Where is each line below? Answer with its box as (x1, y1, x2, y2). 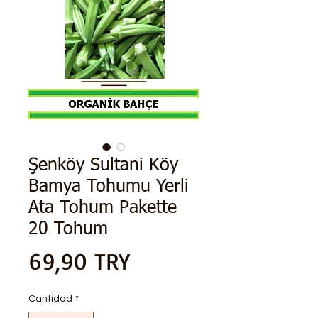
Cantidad (28, 294, 72, 305)
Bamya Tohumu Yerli (28, 178, 189, 197)
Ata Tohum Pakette (28, 199, 177, 218)
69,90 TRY (28, 246, 130, 276)
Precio (129, 246, 190, 275)
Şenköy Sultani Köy (28, 157, 178, 175)
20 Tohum (28, 221, 108, 239)
